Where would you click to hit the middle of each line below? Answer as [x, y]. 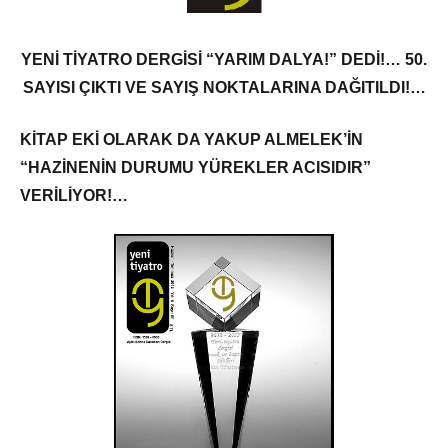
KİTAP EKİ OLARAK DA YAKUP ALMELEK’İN [191, 139]
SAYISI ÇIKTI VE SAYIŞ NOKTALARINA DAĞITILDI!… [224, 87]
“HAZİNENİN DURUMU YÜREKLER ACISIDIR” [195, 167]
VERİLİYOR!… [74, 195]
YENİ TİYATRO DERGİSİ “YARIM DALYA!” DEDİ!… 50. [224, 59]
